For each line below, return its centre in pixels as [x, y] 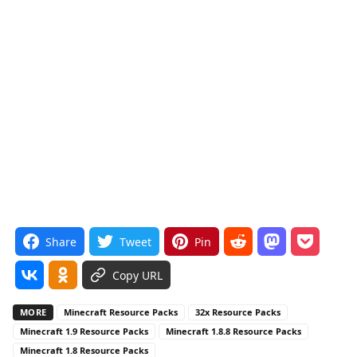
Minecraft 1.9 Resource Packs [84, 331]
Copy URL [137, 275]
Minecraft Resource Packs [121, 312]
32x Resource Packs [238, 312]
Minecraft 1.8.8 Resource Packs [233, 331]
